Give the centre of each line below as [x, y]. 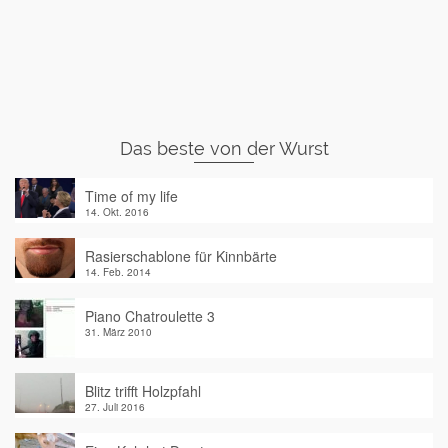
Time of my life [131, 196]
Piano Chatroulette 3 [150, 316]
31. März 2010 [118, 332]
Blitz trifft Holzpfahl [143, 391]
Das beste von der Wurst [224, 149]
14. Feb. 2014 [118, 272]
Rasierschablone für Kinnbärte [181, 256]
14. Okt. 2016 [117, 212]
